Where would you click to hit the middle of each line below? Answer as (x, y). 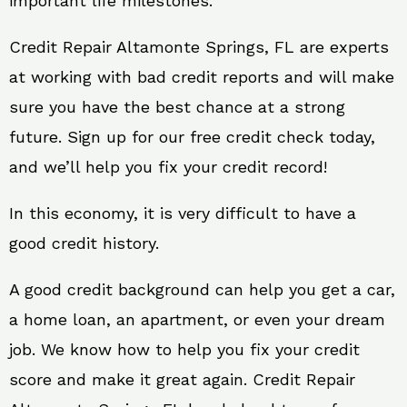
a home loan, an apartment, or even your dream (197, 319)
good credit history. (84, 243)
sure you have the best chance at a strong (177, 107)
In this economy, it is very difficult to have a (183, 213)
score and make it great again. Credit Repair (182, 379)
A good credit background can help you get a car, (202, 289)
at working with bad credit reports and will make (202, 77)
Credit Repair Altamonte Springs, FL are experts (199, 47)
